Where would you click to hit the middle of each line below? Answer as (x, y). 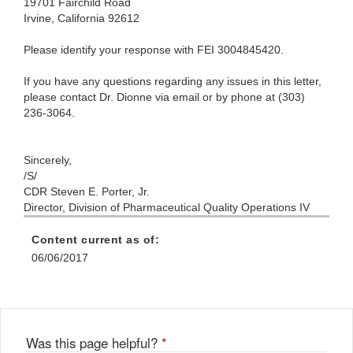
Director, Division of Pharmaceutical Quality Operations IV (167, 208)
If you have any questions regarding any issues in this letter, (173, 82)
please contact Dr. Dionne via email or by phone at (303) (164, 97)
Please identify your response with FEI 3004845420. (154, 50)
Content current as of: (95, 240)
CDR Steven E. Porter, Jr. (87, 192)
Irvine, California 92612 (82, 19)
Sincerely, (48, 160)
